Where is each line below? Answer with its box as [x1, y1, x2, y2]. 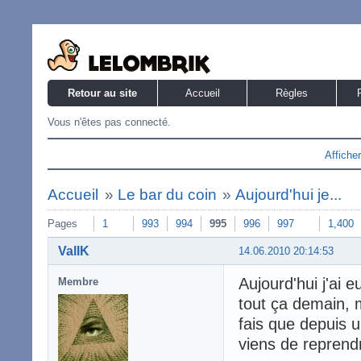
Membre [58, 275, 98, 288]
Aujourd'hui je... [235, 186, 342, 203]
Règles [276, 87, 308, 99]
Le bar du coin [117, 186, 217, 203]
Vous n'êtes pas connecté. [48, 116, 171, 128]
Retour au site [68, 87, 137, 99]
